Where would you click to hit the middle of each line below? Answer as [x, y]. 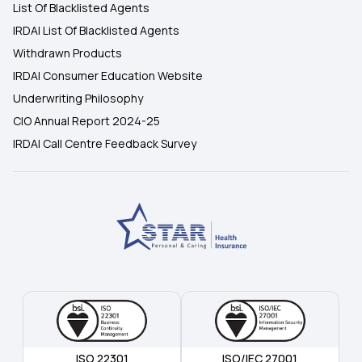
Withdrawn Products [67, 53]
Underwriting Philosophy [78, 98]
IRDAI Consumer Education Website [108, 76]
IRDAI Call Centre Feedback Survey [105, 143]
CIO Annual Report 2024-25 [86, 121]
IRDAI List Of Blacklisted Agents [96, 30]
